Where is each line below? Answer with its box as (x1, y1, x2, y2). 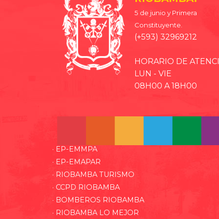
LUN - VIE (134, 69, 172, 79)
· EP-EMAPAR (52, 157, 101, 167)
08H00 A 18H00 (134, 81, 197, 91)
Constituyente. (134, 21, 182, 29)
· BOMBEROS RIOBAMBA (52, 196, 144, 205)
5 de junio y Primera (134, 9, 197, 17)
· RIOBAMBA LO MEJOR (52, 208, 139, 218)
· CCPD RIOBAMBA (52, 183, 120, 192)
